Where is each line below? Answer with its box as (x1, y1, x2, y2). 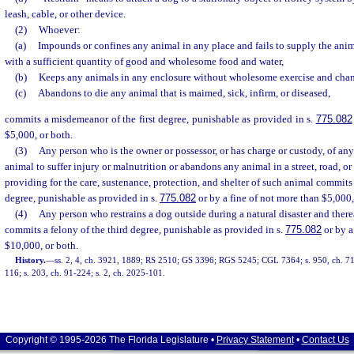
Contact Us (301, 334, 349, 345)
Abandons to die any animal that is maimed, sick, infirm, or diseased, (37, 87, 330, 99)
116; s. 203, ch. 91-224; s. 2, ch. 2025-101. (5, 268, 165, 278)
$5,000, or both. (5, 129, 73, 141)
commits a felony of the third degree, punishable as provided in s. (5, 224, 285, 236)
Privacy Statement (216, 334, 294, 345)
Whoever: (38, 24, 81, 36)
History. (15, 255, 47, 265)
